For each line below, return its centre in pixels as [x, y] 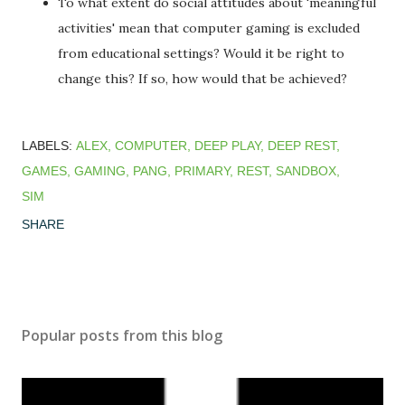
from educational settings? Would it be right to [201, 54]
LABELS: [47, 146]
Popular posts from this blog [122, 336]
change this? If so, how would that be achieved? [202, 79]
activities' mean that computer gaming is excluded [209, 28]
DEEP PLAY [227, 146]
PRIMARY [202, 171]
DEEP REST [302, 146]
